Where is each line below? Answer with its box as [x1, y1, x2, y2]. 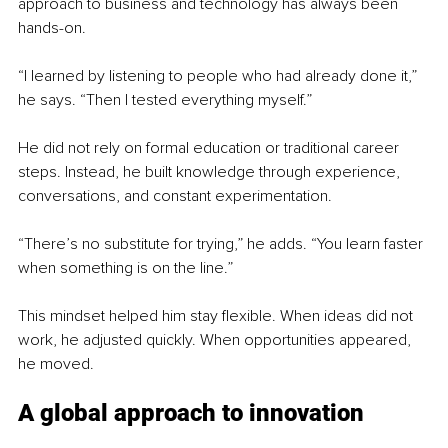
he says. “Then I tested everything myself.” [18, 89, 312, 110]
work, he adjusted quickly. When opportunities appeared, [18, 329, 415, 350]
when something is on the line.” [18, 257, 233, 278]
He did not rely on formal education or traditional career [18, 137, 403, 158]
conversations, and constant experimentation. [18, 185, 332, 206]
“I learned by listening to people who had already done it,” [18, 65, 421, 86]
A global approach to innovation [18, 398, 364, 427]
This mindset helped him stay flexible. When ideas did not [18, 305, 417, 326]
